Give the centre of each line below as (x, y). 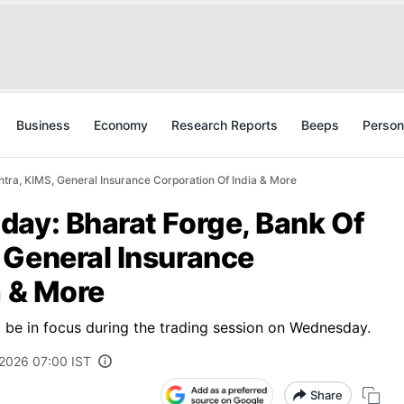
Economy (121, 125)
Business (43, 125)
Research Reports (225, 125)
